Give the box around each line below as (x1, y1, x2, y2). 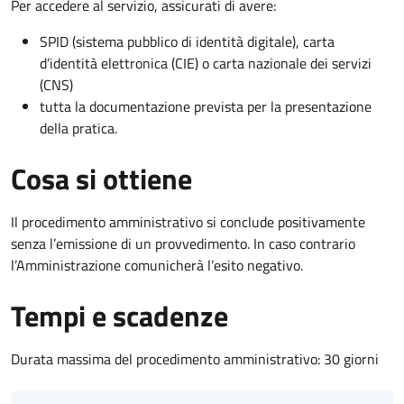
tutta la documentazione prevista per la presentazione (40, 95, 372, 117)
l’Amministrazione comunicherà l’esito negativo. (11, 253, 303, 276)
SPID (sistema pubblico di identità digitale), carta (40, 30, 335, 52)
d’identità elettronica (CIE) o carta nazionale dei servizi (40, 51, 372, 74)
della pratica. (40, 116, 117, 139)
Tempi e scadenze (11, 293, 228, 337)
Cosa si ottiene (11, 156, 192, 200)
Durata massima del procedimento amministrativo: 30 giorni (11, 347, 379, 370)
